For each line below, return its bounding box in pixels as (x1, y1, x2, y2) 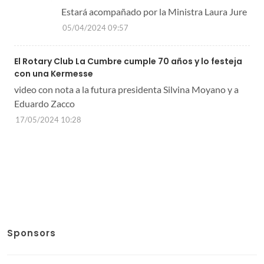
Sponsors (7, 226, 56, 239)
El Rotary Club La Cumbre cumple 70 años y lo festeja (14, 55, 242, 67)
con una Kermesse (14, 67, 93, 80)
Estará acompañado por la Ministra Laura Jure (61, 5, 247, 17)
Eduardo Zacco (14, 97, 75, 109)
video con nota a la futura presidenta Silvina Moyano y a (14, 83, 239, 95)
